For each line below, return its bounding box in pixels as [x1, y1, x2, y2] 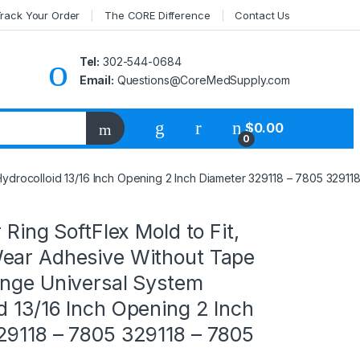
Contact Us [235, 8, 290, 22]
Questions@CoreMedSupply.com [113, 72, 290, 87]
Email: [79, 72, 114, 87]
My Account [200, 119, 279, 135]
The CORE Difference [104, 8, 211, 22]
